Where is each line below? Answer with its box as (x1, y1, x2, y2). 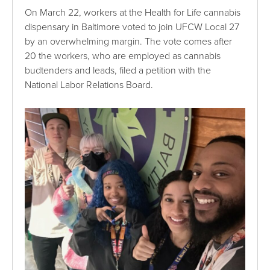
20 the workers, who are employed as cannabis (25, 49, 221, 62)
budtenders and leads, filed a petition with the (25, 64, 212, 77)
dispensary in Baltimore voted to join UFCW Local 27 (25, 20, 240, 33)
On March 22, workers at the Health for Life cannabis (25, 6, 241, 19)
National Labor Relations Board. (25, 78, 154, 91)
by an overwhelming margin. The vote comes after (25, 35, 233, 48)
